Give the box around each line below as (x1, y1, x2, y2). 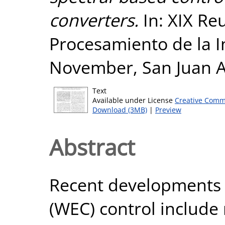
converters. (49, 8, 139, 32)
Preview (155, 105, 181, 115)
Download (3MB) (92, 105, 147, 115)
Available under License (92, 95, 175, 105)
